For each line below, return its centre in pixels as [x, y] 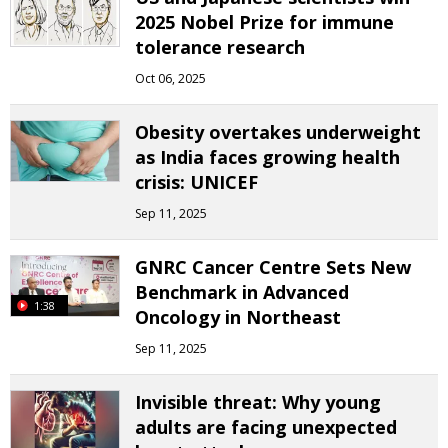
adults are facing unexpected [266, 427]
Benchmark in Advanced [242, 292]
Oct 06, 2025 [170, 78]
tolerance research [220, 47]
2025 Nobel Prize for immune [264, 22]
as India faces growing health [267, 157]
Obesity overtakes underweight [278, 132]
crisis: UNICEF [196, 182]
